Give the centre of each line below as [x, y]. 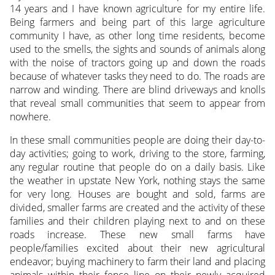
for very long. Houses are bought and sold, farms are [137, 194]
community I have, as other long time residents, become [137, 35]
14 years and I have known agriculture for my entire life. [137, 8]
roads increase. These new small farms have [137, 234]
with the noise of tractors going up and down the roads [137, 62]
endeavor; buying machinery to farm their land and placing [137, 261]
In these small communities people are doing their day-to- [137, 140]
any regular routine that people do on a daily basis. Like [137, 167]
